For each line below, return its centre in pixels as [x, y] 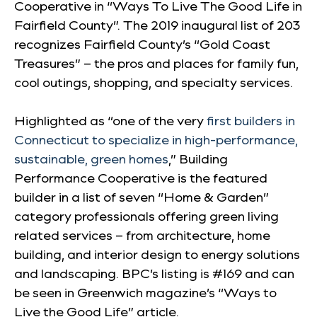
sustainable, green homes [91, 158]
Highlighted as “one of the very [110, 120]
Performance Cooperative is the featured [141, 178]
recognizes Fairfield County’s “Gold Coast [142, 44]
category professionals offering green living [146, 216]
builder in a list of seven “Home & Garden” [142, 197]
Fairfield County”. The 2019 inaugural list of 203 [157, 25]
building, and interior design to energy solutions [157, 254]
